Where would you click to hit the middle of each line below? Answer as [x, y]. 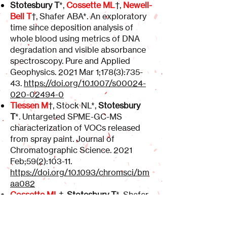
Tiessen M [29, 105]
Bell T [21, 16]
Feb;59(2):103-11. [41, 161]
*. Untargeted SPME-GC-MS [69, 117]
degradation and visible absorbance [78, 50]
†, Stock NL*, [73, 105]
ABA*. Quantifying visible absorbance [80, 206]
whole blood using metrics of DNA [75, 39]
